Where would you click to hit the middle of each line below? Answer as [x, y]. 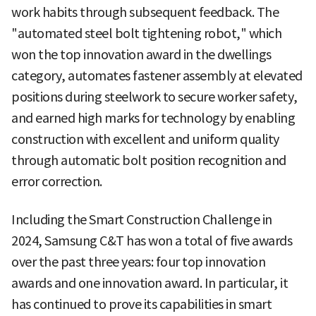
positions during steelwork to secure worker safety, [154, 97]
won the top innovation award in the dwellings [141, 55]
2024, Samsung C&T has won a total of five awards [152, 241]
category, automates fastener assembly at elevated [157, 76]
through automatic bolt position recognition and [149, 161]
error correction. [57, 182]
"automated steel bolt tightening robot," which [146, 34]
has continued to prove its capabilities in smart [141, 305]
